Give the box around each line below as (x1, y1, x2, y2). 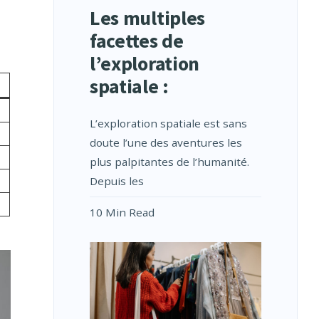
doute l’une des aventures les (89, 135, 242, 150)
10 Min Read (89, 205, 155, 220)
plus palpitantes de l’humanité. (89, 155, 249, 169)
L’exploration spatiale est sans (89, 116, 247, 131)
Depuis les (89, 174, 144, 189)
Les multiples (89, 5, 206, 31)
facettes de (89, 28, 184, 54)
